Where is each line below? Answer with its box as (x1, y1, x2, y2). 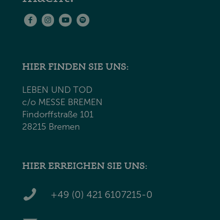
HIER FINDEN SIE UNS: (22, 60, 129, 72)
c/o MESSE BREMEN (22, 97, 103, 108)
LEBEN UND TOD (22, 84, 92, 96)
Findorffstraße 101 (22, 109, 93, 120)
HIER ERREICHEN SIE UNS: (22, 160, 147, 172)
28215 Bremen (22, 121, 80, 133)
